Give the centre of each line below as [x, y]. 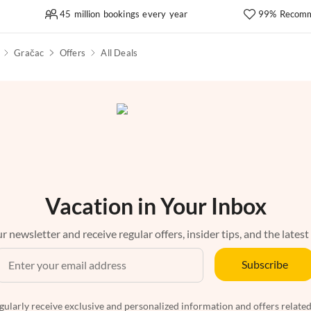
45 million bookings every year [124, 14]
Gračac [29, 53]
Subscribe [264, 264]
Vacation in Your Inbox [155, 206]
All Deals [119, 53]
